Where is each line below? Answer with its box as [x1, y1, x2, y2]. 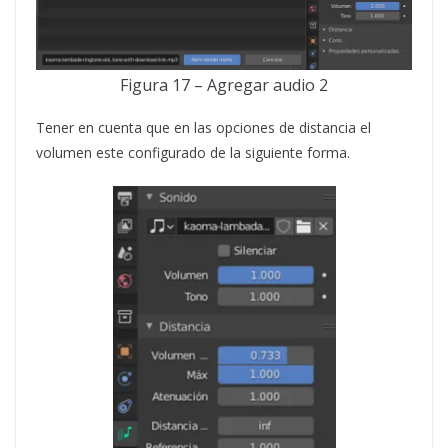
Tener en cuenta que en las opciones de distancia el [36, 117, 371, 137]
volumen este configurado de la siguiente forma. [36, 142, 350, 162]
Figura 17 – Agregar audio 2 [120, 73, 328, 96]
